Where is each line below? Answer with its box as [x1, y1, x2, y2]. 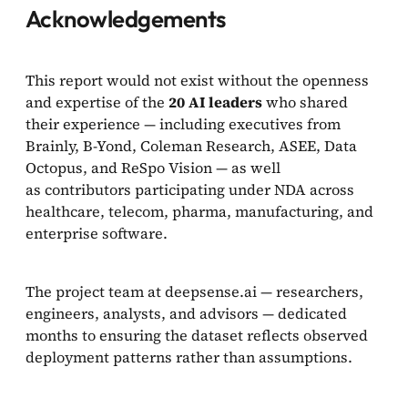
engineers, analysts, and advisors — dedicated [25, 302, 347, 323]
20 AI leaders [168, 91, 262, 112]
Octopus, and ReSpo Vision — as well [25, 157, 280, 178]
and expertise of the [25, 91, 168, 112]
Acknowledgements [25, 3, 226, 34]
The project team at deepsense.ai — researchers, [25, 280, 363, 301]
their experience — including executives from [25, 113, 341, 134]
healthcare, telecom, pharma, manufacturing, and [25, 200, 373, 221]
